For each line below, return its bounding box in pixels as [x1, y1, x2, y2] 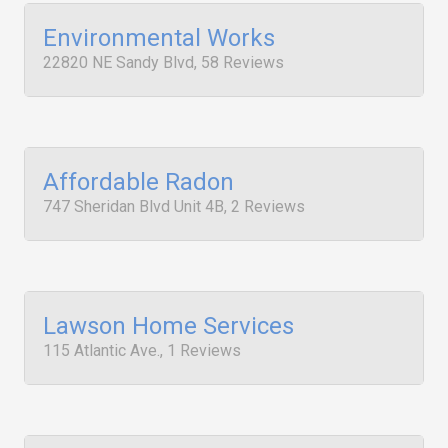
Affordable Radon [43, 168, 234, 196]
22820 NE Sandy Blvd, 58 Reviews [43, 53, 284, 72]
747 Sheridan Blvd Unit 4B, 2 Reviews [43, 197, 305, 216]
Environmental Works [43, 24, 275, 52]
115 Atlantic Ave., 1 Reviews [43, 341, 241, 360]
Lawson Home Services [43, 312, 294, 340]
